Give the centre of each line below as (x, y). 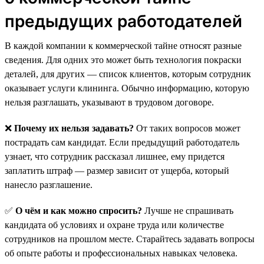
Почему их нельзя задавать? (74, 128)
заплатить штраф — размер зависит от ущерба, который (117, 170)
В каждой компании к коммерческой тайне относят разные (123, 45)
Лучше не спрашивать (188, 210)
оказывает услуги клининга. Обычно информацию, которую (127, 88)
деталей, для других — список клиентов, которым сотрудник (128, 74)
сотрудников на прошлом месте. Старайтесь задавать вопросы (130, 239)
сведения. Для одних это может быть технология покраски (123, 60)
